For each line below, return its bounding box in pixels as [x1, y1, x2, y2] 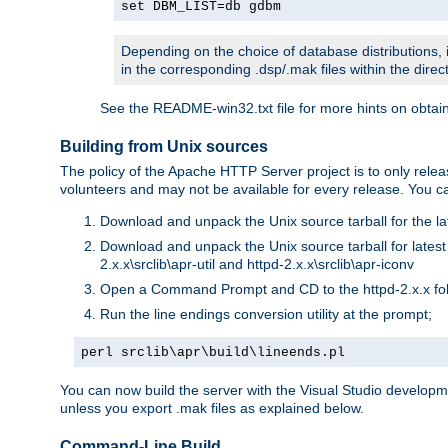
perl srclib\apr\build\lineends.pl [81, 345, 345, 361]
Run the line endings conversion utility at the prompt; [100, 306, 432, 323]
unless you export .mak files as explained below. [60, 400, 364, 417]
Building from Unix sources [60, 137, 268, 155]
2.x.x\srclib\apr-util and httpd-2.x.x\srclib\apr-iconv [100, 256, 414, 273]
